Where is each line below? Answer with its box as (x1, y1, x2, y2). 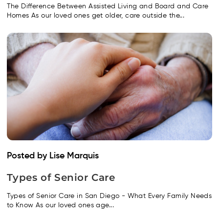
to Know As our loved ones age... (6, 201, 114, 209)
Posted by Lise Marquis (6, 151, 99, 160)
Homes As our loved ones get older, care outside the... (6, 12, 185, 19)
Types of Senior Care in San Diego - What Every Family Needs (6, 192, 212, 199)
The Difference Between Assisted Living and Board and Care (6, 2, 209, 10)
